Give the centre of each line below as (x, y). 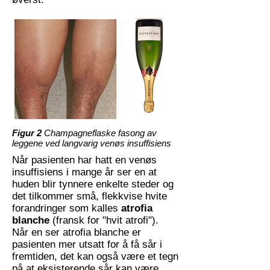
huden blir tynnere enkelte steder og (93, 184)
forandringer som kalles (67, 208)
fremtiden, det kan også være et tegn (95, 256)
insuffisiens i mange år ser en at (84, 172)
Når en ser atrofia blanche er (77, 232)
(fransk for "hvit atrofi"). (108, 220)
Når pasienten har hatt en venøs (84, 160)
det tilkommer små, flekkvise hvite (89, 196)
